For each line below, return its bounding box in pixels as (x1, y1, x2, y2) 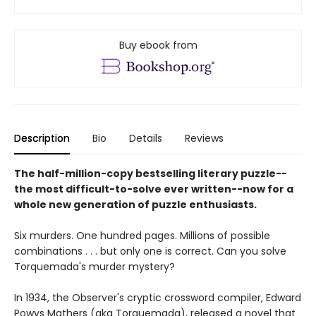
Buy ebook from (119, 37, 197, 52)
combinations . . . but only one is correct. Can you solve (14, 243, 286, 258)
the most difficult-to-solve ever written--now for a (14, 181, 293, 196)
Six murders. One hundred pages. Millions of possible (14, 228, 270, 243)
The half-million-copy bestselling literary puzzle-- (14, 166, 287, 181)
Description (14, 130, 70, 145)
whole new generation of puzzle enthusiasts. (14, 197, 257, 212)
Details (129, 130, 162, 145)
